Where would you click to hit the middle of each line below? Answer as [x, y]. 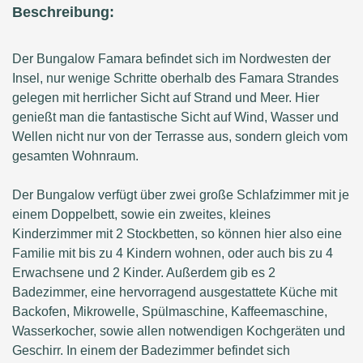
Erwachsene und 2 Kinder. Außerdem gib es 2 [144, 273]
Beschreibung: [63, 13]
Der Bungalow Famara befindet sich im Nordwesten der [171, 59]
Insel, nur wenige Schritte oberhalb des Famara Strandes [175, 79]
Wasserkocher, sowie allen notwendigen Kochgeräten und [179, 331]
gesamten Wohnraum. [75, 156]
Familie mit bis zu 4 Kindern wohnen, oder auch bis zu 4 [173, 254]
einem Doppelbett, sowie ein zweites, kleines [141, 215]
